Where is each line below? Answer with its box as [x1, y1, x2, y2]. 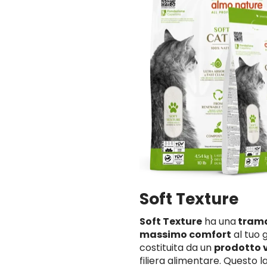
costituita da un [139, 241, 214, 254]
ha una [202, 215, 236, 228]
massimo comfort [139, 228, 231, 241]
